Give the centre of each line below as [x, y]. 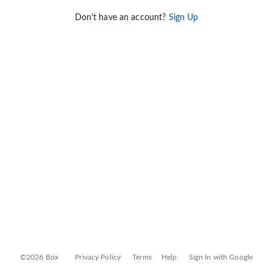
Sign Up [183, 18]
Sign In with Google [221, 257]
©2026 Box [39, 257]
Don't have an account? [122, 18]
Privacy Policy [98, 257]
